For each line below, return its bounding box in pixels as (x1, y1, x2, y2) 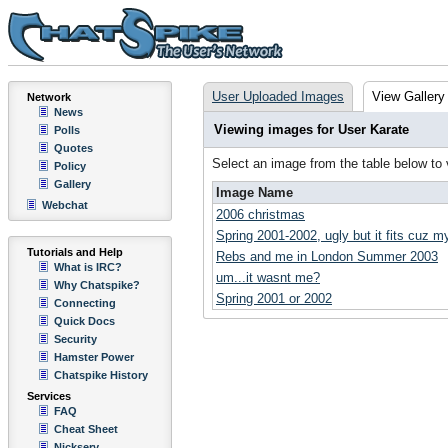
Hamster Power (54, 351, 134, 363)
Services (27, 390, 71, 402)
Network (27, 91, 71, 103)
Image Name (216, 185, 293, 200)
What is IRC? (54, 261, 122, 273)
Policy (54, 160, 86, 172)
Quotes (54, 142, 93, 154)
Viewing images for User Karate (214, 122, 409, 137)
